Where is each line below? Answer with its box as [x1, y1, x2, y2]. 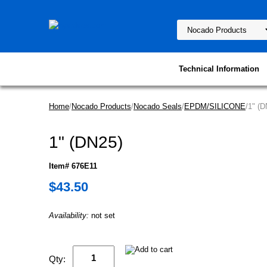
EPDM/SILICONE [184, 102, 246, 111]
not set [91, 211, 115, 220]
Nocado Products [72, 102, 131, 111]
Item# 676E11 [49, 162, 97, 170]
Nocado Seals [133, 102, 182, 111]
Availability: [49, 211, 91, 220]
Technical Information [179, 64, 259, 73]
